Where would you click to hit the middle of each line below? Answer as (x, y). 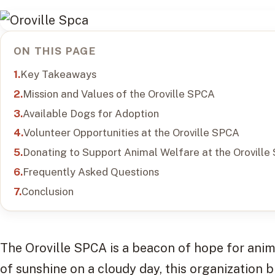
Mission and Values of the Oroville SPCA (118, 94)
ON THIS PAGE (54, 51)
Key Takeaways (58, 74)
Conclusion (47, 191)
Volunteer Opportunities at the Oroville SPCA (131, 133)
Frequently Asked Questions (91, 172)
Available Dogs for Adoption (91, 113)
